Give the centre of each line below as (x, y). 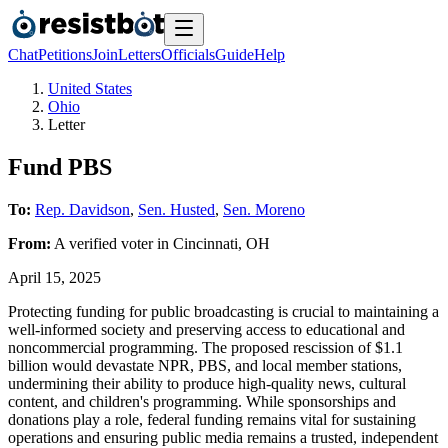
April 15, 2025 (54, 277)
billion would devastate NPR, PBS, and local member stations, (205, 365)
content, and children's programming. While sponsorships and (202, 401)
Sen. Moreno (264, 209)
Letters (139, 54)
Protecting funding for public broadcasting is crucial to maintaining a (223, 311)
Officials (188, 54)
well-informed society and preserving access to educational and (206, 329)
